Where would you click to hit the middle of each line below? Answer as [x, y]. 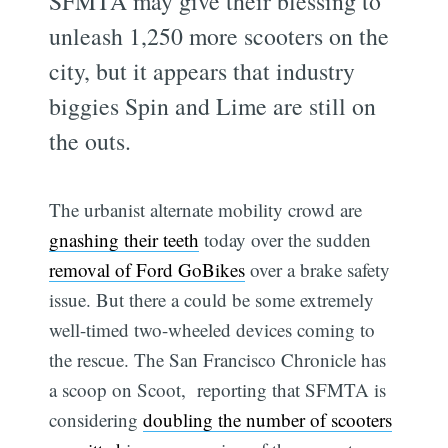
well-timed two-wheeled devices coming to [212, 329]
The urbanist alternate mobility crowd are [206, 209]
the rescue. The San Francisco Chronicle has [218, 359]
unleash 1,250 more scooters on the [219, 35]
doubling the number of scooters [268, 419]
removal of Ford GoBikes [147, 269]
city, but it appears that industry [202, 70]
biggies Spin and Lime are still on [213, 105]
